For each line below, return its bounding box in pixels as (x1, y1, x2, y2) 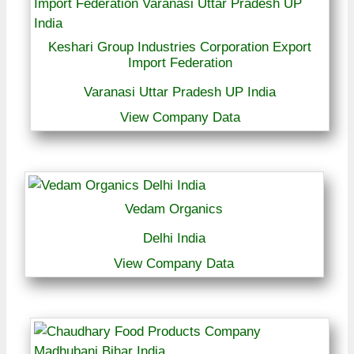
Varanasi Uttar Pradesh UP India (84, 85, 277, 100)
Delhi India (142, 231, 205, 247)
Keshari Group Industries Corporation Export (48, 40, 312, 55)
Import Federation (127, 55, 232, 71)
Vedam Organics (125, 201, 224, 217)
